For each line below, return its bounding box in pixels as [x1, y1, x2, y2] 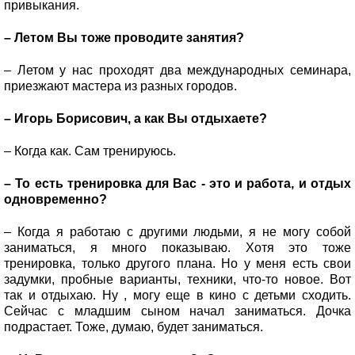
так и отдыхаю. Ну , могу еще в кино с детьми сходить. [4, 288, 351, 302]
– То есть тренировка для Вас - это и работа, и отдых [4, 176, 351, 190]
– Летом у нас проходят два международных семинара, [4, 63, 351, 77]
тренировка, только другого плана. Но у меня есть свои [4, 256, 351, 270]
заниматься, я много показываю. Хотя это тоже [4, 240, 351, 254]
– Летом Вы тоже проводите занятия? [4, 30, 247, 44]
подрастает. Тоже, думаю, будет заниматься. [4, 319, 266, 334]
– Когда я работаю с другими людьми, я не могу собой [4, 224, 351, 239]
